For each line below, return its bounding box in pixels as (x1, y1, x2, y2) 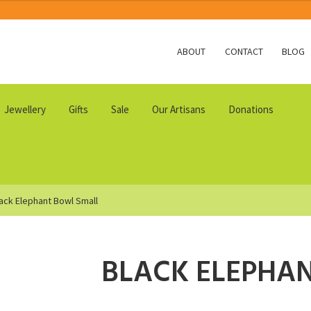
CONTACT (224, 45, 263, 58)
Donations (228, 102, 274, 116)
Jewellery (4, 102, 46, 116)
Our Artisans (152, 102, 205, 116)
